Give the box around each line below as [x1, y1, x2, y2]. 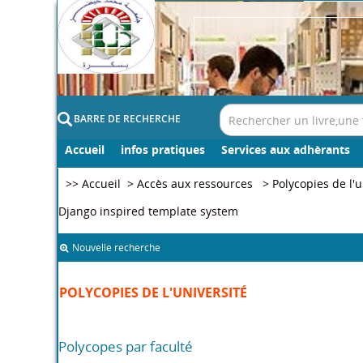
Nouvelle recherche [71, 241, 160, 254]
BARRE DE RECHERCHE [73, 112, 181, 126]
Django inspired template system [58, 203, 238, 219]
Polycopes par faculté [58, 337, 193, 356]
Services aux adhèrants [220, 142, 350, 157]
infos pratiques [120, 142, 205, 157]
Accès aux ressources [136, 176, 256, 191]
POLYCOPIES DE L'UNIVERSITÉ [58, 283, 247, 301]
